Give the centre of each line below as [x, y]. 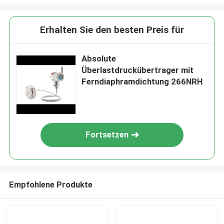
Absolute [99, 59]
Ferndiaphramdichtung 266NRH [142, 82]
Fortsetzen [107, 135]
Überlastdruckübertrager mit [138, 70]
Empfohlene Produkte [50, 184]
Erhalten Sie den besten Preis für [112, 30]
